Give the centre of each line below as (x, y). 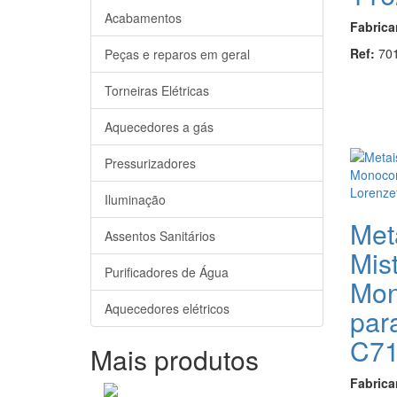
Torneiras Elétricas (157, 90)
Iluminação (135, 199)
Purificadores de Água (167, 272)
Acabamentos (143, 17)
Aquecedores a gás (159, 126)
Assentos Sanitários (160, 235)
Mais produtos (175, 359)
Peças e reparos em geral (177, 54)
